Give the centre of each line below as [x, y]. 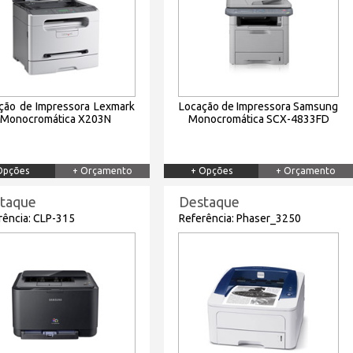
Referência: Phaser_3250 [240, 218]
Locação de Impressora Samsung [258, 106]
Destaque [209, 202]
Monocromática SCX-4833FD [258, 119]
